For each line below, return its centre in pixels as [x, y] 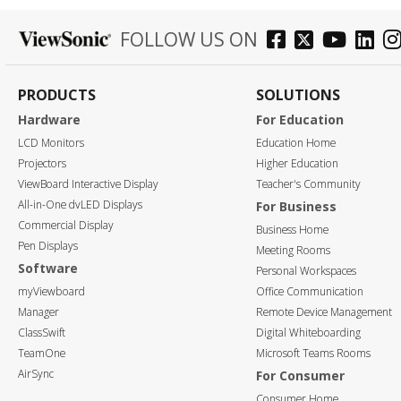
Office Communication [310, 292]
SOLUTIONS [299, 94]
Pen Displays [48, 246]
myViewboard [51, 292]
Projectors [42, 164]
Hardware [49, 120]
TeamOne [42, 354]
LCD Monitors [51, 143]
